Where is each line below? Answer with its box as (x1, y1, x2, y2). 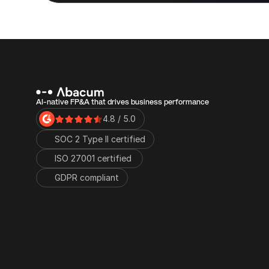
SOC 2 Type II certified (55, 134, 145, 144)
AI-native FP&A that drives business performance (36, 98, 209, 106)
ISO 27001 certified (55, 153, 134, 163)
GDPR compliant (55, 172, 119, 183)
